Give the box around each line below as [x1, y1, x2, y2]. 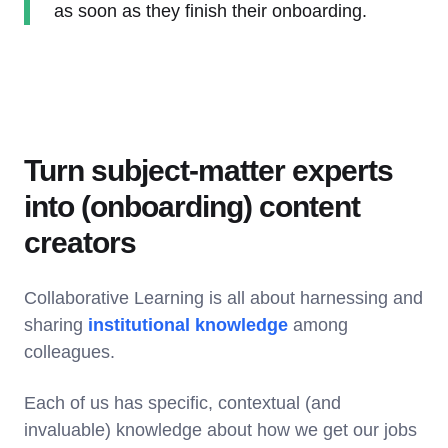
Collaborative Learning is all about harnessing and [24, 287, 423, 308]
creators [24, 225, 136, 259]
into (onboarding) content [24, 189, 360, 223]
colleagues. [24, 341, 120, 362]
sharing [24, 314, 88, 335]
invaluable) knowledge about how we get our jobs [24, 419, 417, 440]
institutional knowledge [88, 314, 288, 335]
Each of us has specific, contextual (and [24, 392, 341, 413]
